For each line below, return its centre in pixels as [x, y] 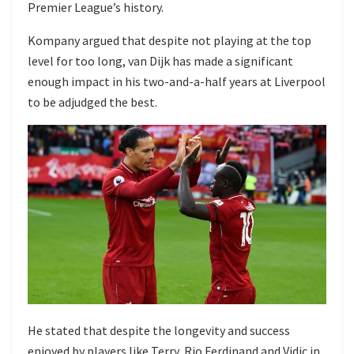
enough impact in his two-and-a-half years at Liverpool [177, 82]
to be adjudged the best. [92, 102]
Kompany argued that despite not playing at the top [169, 41]
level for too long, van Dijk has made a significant [160, 61]
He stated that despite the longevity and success [159, 331]
